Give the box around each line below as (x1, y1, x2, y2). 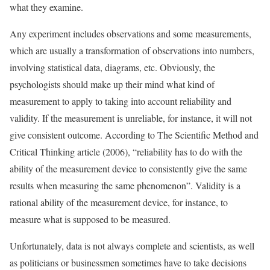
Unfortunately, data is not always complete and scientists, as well (10, 239, 254, 252)
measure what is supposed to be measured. (10, 213, 171, 225)
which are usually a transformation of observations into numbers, (10, 44, 254, 57)
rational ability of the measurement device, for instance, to (10, 196, 228, 209)
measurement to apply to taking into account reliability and (10, 95, 231, 107)
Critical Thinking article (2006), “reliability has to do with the (10, 145, 242, 158)
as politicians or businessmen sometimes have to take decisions (10, 256, 246, 269)
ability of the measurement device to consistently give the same (10, 162, 247, 175)
